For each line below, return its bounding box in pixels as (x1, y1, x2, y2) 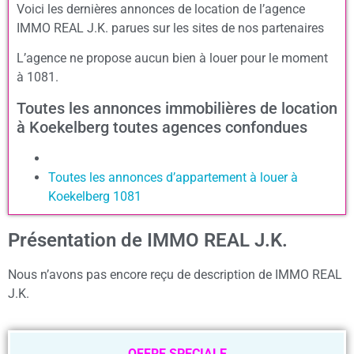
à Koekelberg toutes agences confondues (17, 117, 307, 137)
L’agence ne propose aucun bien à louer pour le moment (17, 51, 328, 66)
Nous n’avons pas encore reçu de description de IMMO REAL (8, 266, 342, 282)
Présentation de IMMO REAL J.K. (8, 228, 288, 251)
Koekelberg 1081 (48, 188, 141, 204)
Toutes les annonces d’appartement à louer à (48, 169, 298, 185)
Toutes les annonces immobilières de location (17, 98, 337, 118)
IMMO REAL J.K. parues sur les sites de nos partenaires (17, 20, 324, 36)
